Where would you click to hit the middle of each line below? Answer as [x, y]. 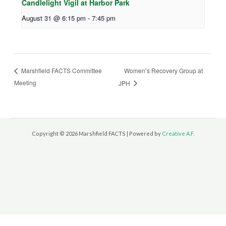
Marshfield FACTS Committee [61, 71]
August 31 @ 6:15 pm [54, 18]
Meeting [25, 82]
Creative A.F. [178, 133]
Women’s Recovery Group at [164, 70]
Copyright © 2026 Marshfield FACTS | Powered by [97, 133]
